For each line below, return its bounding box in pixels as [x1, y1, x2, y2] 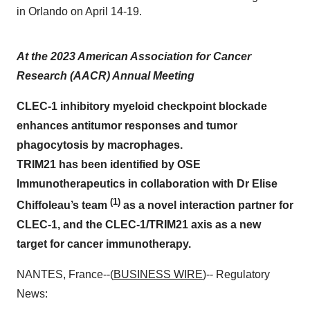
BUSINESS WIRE [113, 268, 203, 281]
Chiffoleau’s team [17, 199, 107, 212]
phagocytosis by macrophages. [17, 139, 183, 151]
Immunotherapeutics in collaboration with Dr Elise [17, 178, 277, 190]
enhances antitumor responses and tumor [17, 120, 237, 131]
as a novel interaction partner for [120, 199, 293, 212]
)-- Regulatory [203, 268, 270, 281]
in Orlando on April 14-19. [17, 6, 142, 17]
